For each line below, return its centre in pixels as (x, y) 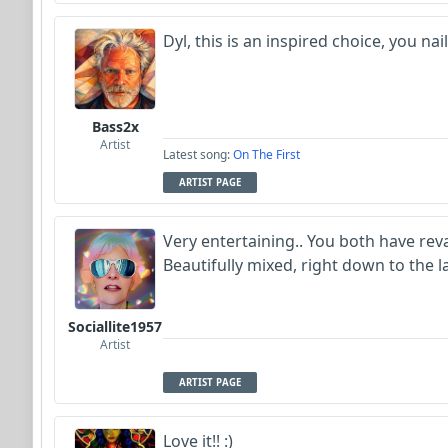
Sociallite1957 (115, 326)
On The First (266, 154)
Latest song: (198, 154)
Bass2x (115, 126)
